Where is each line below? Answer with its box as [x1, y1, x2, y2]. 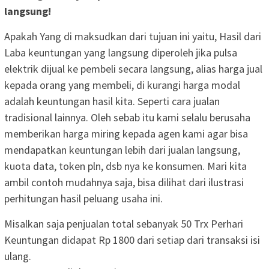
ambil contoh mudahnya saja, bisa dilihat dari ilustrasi [4, 175, 244, 189]
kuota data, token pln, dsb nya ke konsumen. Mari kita [4, 159, 247, 173]
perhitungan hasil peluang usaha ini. [4, 191, 163, 205]
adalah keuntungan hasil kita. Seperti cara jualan [4, 94, 220, 108]
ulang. [4, 249, 31, 263]
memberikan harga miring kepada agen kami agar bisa [4, 126, 248, 141]
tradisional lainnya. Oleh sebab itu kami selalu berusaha [4, 110, 250, 124]
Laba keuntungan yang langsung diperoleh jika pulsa [4, 45, 237, 59]
